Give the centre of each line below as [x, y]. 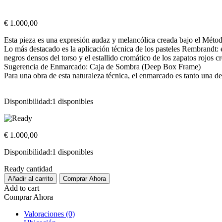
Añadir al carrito [30, 179]
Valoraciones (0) [49, 214]
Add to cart [22, 188]
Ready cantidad [28, 169]
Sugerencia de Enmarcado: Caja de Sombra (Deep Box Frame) [102, 67]
